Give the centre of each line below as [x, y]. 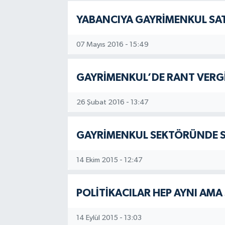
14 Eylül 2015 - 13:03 [109, 217]
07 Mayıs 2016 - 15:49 [112, 44]
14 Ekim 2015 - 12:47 [109, 160]
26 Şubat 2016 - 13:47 [112, 102]
